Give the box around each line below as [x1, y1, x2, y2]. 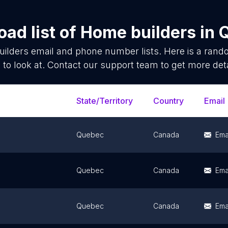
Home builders [80, 22, 196, 42]
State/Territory [76, 96, 133, 106]
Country [153, 96, 184, 106]
